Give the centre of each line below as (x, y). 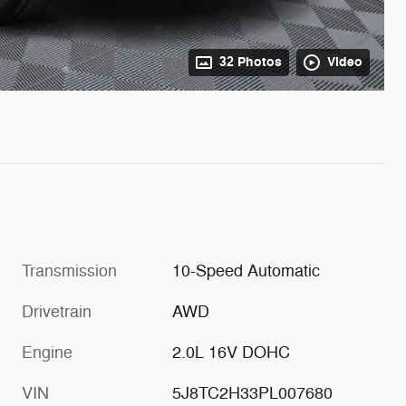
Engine (47, 352)
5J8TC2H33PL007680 (253, 393)
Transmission (69, 271)
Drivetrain (57, 311)
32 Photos (251, 62)
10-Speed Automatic (246, 271)
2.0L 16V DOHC (232, 352)
